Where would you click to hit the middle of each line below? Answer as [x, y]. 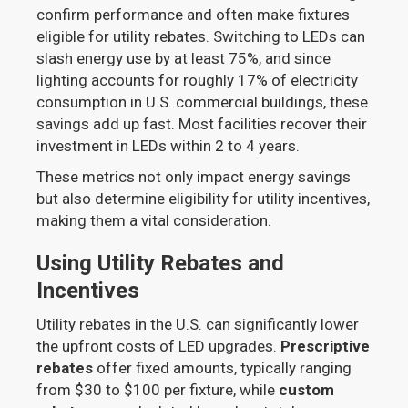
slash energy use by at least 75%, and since [184, 59]
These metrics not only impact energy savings [194, 177]
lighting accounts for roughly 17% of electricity [198, 81]
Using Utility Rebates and [161, 264]
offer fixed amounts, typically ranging [223, 368]
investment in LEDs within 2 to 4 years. [168, 146]
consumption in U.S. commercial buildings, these [203, 102]
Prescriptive [326, 347]
